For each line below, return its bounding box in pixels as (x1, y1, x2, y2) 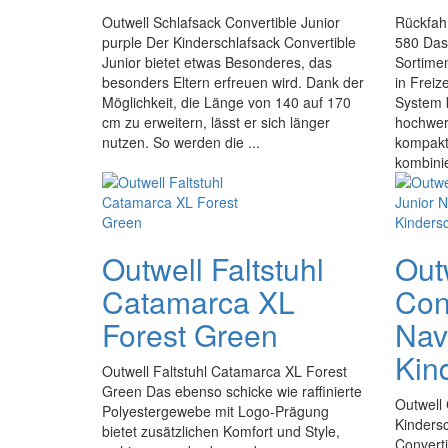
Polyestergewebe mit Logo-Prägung (102, 401, 329, 421)
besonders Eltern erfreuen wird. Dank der (102, 72, 364, 92)
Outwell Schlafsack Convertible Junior (102, 12, 340, 32)
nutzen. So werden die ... (102, 132, 260, 152)
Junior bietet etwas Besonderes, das (102, 52, 332, 72)
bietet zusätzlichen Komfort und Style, (102, 421, 340, 441)
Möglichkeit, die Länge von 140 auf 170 (102, 92, 351, 112)
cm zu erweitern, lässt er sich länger (102, 112, 330, 132)
